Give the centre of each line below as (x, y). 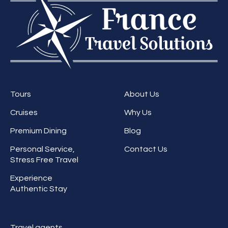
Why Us (138, 112)
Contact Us (146, 149)
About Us (142, 94)
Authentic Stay (39, 189)
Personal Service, (42, 149)
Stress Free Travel (44, 160)
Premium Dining (38, 131)
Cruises (24, 112)
